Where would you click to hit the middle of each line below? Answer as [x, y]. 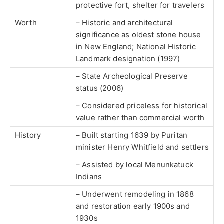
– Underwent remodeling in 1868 [135, 194]
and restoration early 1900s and [133, 206]
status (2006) [100, 88]
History [28, 135]
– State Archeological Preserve [132, 76]
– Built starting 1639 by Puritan [132, 135]
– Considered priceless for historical [142, 106]
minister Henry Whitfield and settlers [142, 147]
